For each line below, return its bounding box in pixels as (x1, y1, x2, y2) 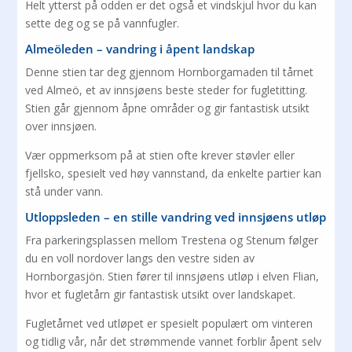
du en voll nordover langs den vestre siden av (25, 250, 255, 266)
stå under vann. (25, 183, 104, 199)
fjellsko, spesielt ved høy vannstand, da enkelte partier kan (25, 165, 322, 181)
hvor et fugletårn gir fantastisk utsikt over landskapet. (25, 286, 296, 302)
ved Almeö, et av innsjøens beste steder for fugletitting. (25, 82, 308, 97)
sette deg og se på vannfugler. (25, 15, 180, 31)
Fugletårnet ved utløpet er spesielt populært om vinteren (25, 315, 313, 331)
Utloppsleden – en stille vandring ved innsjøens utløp (25, 208, 327, 225)
